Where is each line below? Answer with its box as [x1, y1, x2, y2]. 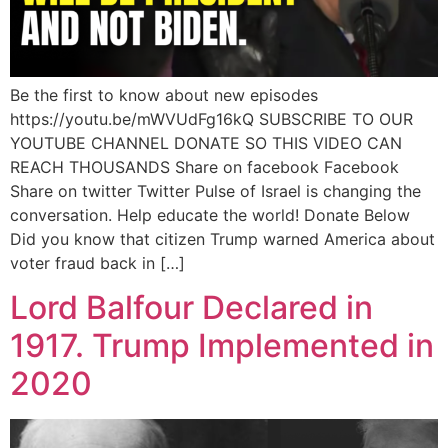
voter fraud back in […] [10, 252, 185, 273]
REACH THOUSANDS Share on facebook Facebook [10, 156, 399, 177]
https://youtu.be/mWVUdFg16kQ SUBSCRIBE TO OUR [10, 108, 413, 129]
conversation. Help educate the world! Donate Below [10, 204, 410, 225]
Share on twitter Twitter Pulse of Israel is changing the [10, 180, 421, 201]
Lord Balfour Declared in [10, 288, 373, 328]
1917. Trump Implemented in [10, 326, 434, 366]
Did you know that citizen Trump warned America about [10, 228, 435, 249]
